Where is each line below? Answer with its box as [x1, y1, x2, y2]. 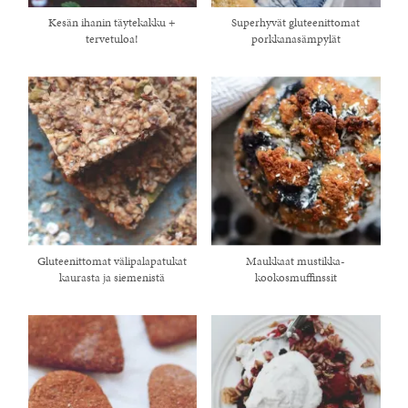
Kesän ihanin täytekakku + [48, 15, 177, 32]
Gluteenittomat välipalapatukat [37, 252, 188, 270]
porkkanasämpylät [250, 31, 341, 48]
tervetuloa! [86, 31, 139, 48]
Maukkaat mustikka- [246, 252, 346, 270]
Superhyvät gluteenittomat [231, 15, 361, 32]
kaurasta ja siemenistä [59, 269, 166, 286]
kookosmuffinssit [254, 269, 337, 286]
